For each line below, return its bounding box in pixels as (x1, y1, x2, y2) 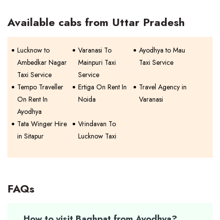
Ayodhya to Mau (139, 45, 186, 55)
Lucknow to (17, 45, 50, 55)
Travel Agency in (139, 82, 187, 92)
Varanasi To (78, 45, 112, 55)
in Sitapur (17, 131, 44, 141)
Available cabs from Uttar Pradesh (7, 14, 185, 30)
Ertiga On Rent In (78, 82, 127, 92)
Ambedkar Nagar (17, 57, 67, 67)
